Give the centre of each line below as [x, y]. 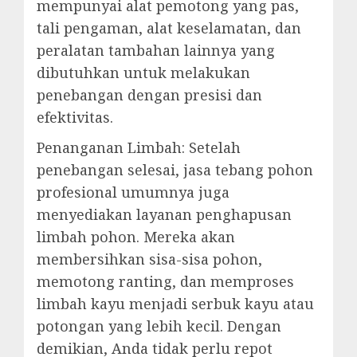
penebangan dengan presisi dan [149, 95]
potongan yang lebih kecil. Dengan [159, 326]
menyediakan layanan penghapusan [164, 215]
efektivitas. [75, 118]
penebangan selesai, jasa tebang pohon [175, 170]
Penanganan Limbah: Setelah [139, 148]
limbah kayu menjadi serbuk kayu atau [175, 304]
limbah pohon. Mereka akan [136, 237]
